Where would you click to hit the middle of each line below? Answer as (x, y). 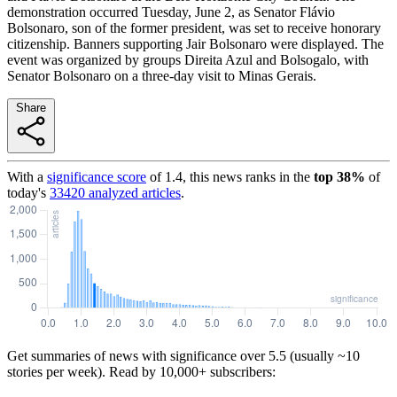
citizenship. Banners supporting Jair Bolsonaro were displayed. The (195, 43)
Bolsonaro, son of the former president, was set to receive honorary (194, 27)
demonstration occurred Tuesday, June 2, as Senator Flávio (171, 12)
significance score (97, 176)
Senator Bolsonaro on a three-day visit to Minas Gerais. (162, 75)
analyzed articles (133, 192)
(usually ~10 (323, 355)
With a (25, 176)
